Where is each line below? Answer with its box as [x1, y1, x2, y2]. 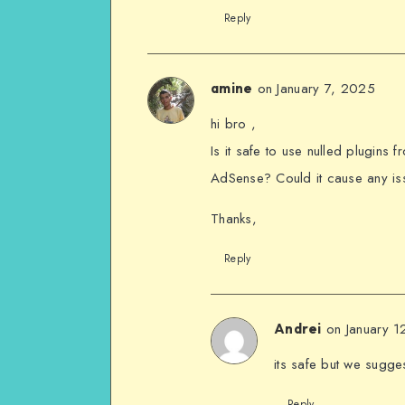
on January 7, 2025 [257, 78, 375, 99]
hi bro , [211, 113, 256, 134]
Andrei [274, 319, 322, 337]
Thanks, [211, 208, 257, 229]
